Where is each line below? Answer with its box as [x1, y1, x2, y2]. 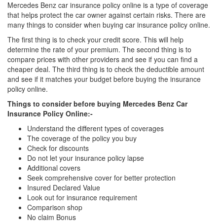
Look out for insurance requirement [27, 192, 137, 202]
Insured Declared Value [27, 183, 100, 192]
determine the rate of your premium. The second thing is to [7, 44, 191, 54]
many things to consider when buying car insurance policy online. [7, 20, 210, 30]
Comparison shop [27, 202, 82, 212]
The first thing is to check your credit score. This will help [7, 35, 184, 44]
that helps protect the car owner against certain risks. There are [7, 10, 206, 20]
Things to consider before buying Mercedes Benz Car [7, 99, 187, 109]
